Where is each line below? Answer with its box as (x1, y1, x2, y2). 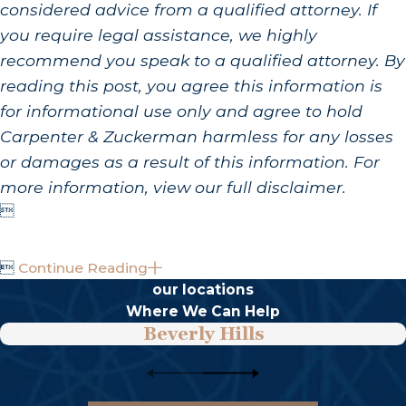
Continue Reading (18, 258, 148, 276)
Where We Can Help (126, 302, 280, 320)
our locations (152, 280, 254, 298)
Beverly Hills (142, 323, 264, 343)
